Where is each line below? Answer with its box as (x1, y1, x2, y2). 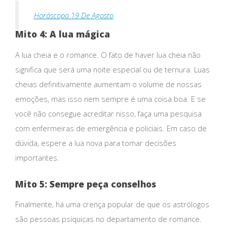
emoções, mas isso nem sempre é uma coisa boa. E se (15, 93, 206, 104)
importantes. (15, 152, 59, 163)
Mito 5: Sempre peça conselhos (15, 177, 156, 190)
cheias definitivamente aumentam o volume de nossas (15, 79, 202, 89)
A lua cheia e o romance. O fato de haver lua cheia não (15, 49, 201, 60)
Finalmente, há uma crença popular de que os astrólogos (15, 199, 209, 210)
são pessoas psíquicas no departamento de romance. (15, 214, 202, 224)
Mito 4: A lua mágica (15, 28, 110, 41)
